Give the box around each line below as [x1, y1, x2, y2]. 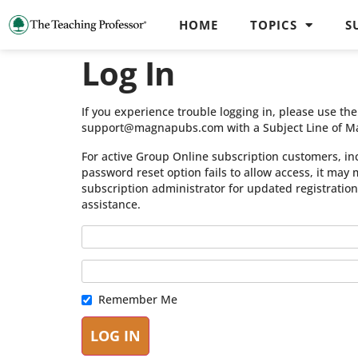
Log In [82, 51, 175, 95]
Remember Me [98, 292, 177, 307]
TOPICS [250, 17, 298, 33]
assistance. [82, 197, 141, 212]
